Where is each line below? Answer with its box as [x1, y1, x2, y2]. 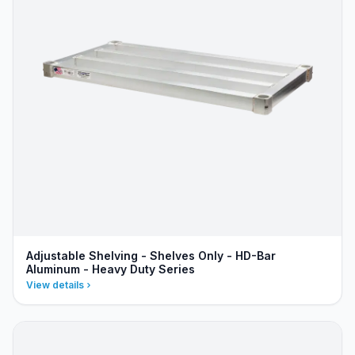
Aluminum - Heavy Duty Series [26, 262, 195, 276]
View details [26, 279, 84, 291]
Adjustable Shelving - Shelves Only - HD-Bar [26, 249, 276, 262]
